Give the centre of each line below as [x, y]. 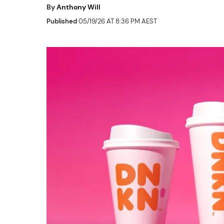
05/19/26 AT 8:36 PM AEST [117, 21]
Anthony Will [78, 7]
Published [62, 21]
